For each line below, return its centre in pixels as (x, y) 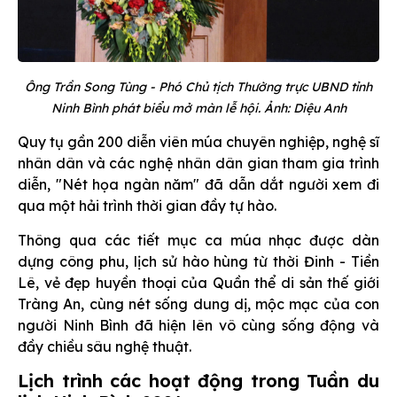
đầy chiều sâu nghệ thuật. (105, 346)
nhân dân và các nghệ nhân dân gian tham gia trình (198, 163)
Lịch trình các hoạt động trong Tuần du (198, 380)
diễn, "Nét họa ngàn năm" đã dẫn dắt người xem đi (198, 184)
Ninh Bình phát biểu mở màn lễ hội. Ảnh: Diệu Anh (198, 108)
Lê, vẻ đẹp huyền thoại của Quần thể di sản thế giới (198, 282)
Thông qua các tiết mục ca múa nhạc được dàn (198, 240)
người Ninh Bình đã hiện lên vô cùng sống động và (198, 325)
